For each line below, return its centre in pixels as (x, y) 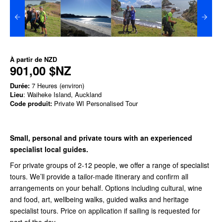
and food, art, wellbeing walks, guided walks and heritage (99, 199)
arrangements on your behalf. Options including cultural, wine (106, 188)
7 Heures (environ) (57, 85)
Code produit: (31, 103)
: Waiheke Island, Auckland (62, 94)
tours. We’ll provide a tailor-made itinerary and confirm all (99, 176)
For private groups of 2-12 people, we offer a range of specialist (110, 165)
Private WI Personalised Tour (95, 103)
